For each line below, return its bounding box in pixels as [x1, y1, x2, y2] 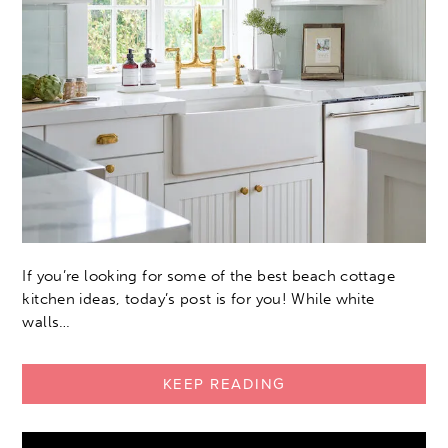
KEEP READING [162, 375, 286, 394]
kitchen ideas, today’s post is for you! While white [22, 290, 375, 309]
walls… [22, 313, 71, 332]
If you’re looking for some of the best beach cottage [22, 267, 395, 286]
